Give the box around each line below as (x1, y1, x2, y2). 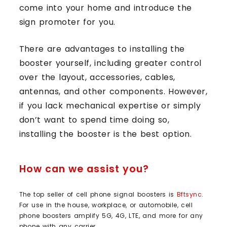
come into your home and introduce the (19, 2, 192, 14)
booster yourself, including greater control (19, 57, 202, 69)
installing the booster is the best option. (19, 128, 192, 140)
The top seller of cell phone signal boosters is (19, 190, 177, 199)
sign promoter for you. (19, 16, 116, 28)
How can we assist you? (19, 162, 149, 176)
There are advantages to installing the (19, 43, 185, 55)
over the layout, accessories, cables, (19, 71, 175, 83)
